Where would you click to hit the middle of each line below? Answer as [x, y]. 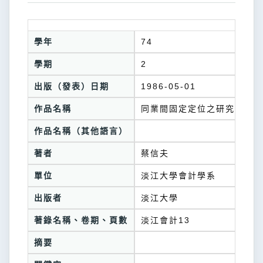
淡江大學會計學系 [178, 176]
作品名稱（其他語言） [81, 131]
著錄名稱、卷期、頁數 [81, 220]
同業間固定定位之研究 [188, 109]
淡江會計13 [166, 220]
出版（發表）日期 [72, 86]
